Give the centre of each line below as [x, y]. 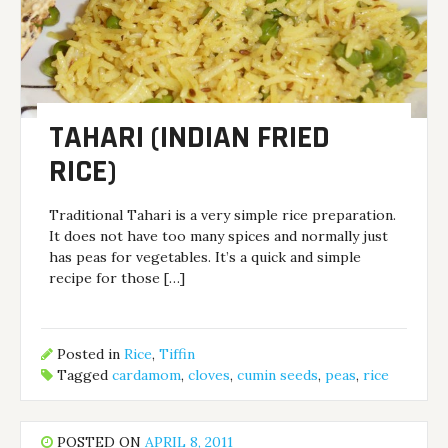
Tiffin [177, 354]
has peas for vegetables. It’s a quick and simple [205, 256]
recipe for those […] [117, 277]
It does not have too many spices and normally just [219, 235]
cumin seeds [278, 375]
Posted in [89, 354]
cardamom [147, 375]
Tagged [83, 375]
